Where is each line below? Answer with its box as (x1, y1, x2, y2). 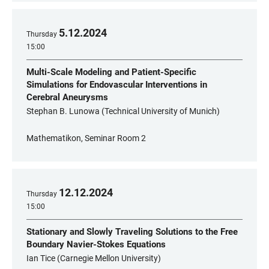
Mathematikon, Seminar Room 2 (26, 133, 146, 143)
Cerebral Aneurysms (26, 92, 108, 103)
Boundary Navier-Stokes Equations (26, 239, 166, 250)
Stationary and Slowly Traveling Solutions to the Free (26, 226, 238, 237)
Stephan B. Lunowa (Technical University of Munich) (26, 106, 220, 116)
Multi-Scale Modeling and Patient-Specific (26, 67, 196, 77)
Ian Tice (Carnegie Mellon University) (26, 253, 161, 263)
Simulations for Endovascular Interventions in (26, 79, 207, 90)
